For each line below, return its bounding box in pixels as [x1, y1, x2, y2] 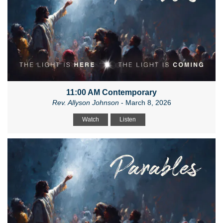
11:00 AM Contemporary [66, 88, 157, 97]
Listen [119, 116, 136, 123]
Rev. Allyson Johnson [52, 99, 119, 107]
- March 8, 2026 [118, 99, 171, 107]
